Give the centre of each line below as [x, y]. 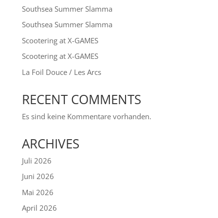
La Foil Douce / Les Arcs [61, 72]
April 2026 [39, 208]
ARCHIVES [50, 143]
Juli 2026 [36, 160]
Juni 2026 [38, 176]
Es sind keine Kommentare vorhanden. [86, 116]
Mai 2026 [37, 192]
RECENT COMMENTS [81, 99]
